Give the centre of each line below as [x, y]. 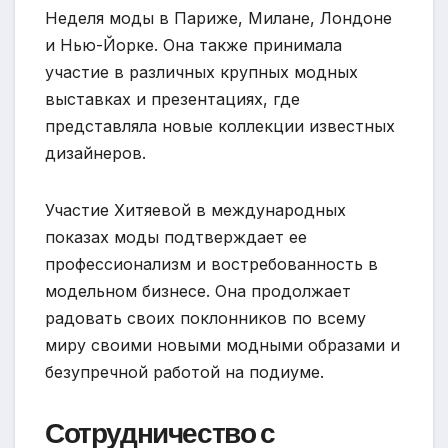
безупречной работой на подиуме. [184, 372]
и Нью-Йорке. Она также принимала [193, 45]
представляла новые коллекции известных [220, 126]
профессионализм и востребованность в [211, 264]
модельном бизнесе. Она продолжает [198, 291]
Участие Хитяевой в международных [195, 210]
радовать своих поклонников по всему [205, 318]
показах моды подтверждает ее [176, 237]
